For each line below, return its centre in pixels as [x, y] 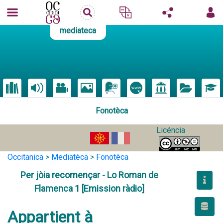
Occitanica [25, 157]
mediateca [78, 31]
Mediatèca [70, 157]
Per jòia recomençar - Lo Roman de [89, 175]
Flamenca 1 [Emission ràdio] [89, 188]
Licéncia [170, 130]
